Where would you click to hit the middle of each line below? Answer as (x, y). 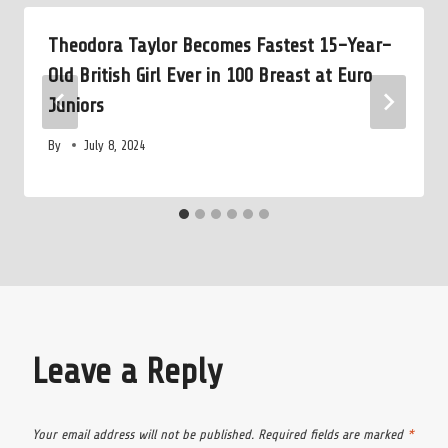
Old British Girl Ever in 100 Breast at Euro (210, 76)
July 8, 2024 (115, 145)
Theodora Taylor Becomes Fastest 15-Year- (220, 46)
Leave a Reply (127, 371)
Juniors (76, 106)
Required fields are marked (332, 434)
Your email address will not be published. (143, 434)
